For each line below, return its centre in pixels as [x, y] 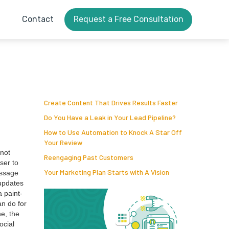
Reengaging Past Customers [89, 157]
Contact [38, 19]
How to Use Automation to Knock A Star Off [113, 132]
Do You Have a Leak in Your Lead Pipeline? [110, 117]
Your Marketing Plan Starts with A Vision [107, 172]
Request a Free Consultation [128, 19]
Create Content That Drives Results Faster [111, 102]
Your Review [63, 142]
